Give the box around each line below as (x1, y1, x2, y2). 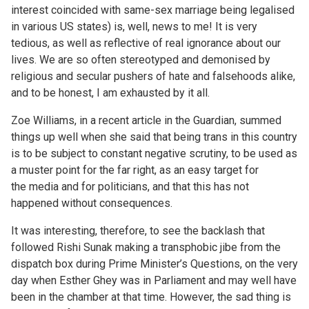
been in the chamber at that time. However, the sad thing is (11, 290, 291, 303)
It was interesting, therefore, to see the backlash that (11, 223, 265, 237)
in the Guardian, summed (161, 113, 281, 127)
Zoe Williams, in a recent (11, 113, 132, 127)
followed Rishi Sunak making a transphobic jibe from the (11, 240, 281, 254)
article (132, 113, 161, 127)
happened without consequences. (11, 196, 175, 210)
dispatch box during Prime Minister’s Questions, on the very (11, 257, 298, 270)
